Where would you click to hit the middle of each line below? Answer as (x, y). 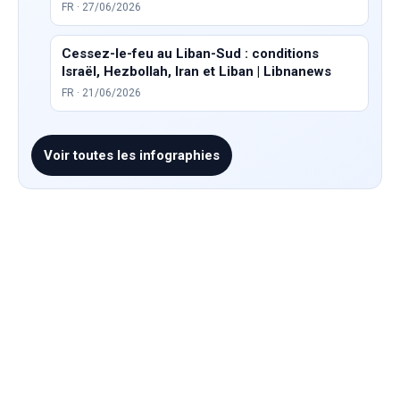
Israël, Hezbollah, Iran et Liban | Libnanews (196, 71)
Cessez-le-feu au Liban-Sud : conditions (190, 54)
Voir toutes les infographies (132, 155)
